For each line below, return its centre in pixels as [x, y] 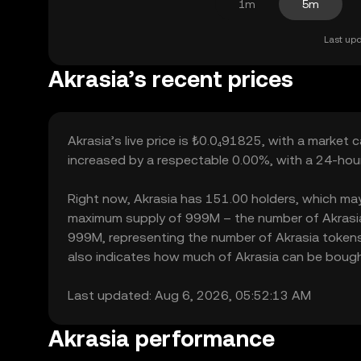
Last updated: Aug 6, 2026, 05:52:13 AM [189, 295]
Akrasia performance [162, 338]
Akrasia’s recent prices [171, 79]
